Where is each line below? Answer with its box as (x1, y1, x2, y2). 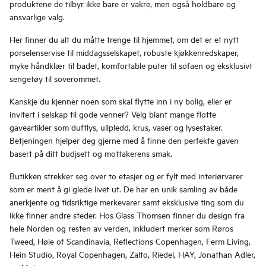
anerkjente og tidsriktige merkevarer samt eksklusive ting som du (9, 196, 244, 208)
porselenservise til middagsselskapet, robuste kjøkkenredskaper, (9, 46, 239, 58)
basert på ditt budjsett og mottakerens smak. (9, 147, 172, 159)
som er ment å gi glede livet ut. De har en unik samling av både (9, 183, 237, 195)
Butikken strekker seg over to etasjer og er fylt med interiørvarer (9, 170, 243, 182)
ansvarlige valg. (9, 11, 65, 23)
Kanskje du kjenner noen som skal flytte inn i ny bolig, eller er (9, 95, 232, 107)
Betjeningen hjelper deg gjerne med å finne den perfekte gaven (9, 134, 239, 146)
